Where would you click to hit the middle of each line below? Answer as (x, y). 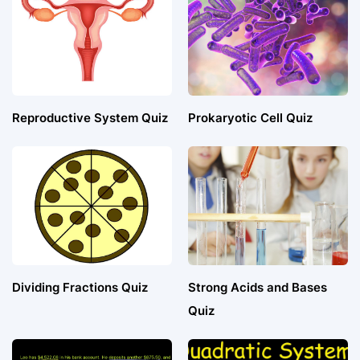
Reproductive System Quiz (90, 118)
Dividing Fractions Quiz (80, 288)
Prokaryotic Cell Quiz (250, 118)
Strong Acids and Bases (258, 288)
